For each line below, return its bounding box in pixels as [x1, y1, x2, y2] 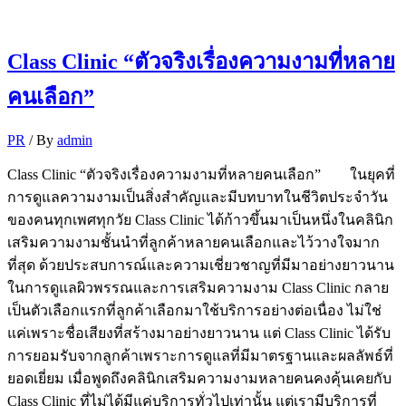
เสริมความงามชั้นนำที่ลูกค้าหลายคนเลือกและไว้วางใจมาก [7, 235, 380, 251]
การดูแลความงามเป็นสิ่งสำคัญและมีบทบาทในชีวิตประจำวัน [7, 189, 388, 206]
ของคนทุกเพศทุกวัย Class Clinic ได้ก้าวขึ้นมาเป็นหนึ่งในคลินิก [7, 212, 393, 228]
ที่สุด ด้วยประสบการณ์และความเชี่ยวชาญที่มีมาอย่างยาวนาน [7, 257, 394, 274]
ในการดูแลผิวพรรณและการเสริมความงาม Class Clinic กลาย [7, 280, 389, 296]
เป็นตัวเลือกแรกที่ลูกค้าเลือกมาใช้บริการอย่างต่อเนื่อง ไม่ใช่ [7, 303, 382, 319]
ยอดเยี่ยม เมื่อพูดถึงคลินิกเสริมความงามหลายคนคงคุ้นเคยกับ [7, 371, 391, 387]
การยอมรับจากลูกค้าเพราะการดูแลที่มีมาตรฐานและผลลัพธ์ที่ [7, 348, 393, 364]
